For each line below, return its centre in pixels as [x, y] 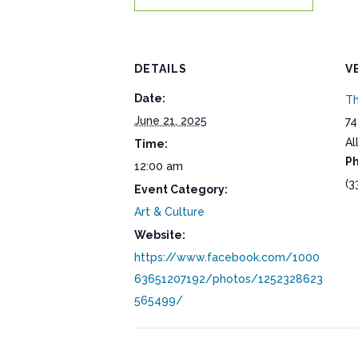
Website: [160, 235]
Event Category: [181, 190]
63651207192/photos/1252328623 [229, 279]
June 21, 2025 [171, 121]
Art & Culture [169, 212]
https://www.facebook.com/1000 [227, 258]
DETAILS [161, 69]
